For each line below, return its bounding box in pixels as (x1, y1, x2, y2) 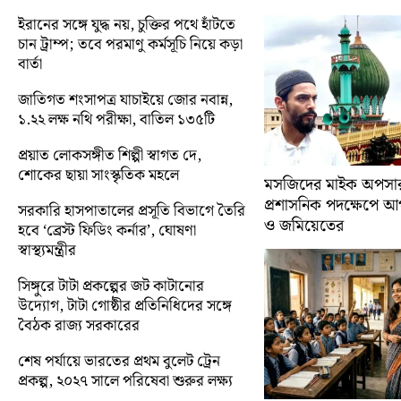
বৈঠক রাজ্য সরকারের (18, 312, 140, 338)
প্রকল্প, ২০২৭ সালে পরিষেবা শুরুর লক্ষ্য (18, 368, 233, 394)
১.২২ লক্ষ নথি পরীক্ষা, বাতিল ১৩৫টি (18, 107, 215, 132)
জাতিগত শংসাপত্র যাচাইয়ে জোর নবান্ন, (18, 87, 233, 113)
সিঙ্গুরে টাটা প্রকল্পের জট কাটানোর (18, 273, 204, 299)
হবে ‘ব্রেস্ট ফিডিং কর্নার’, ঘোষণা (18, 218, 196, 243)
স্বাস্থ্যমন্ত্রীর (18, 237, 76, 263)
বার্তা (18, 51, 42, 77)
